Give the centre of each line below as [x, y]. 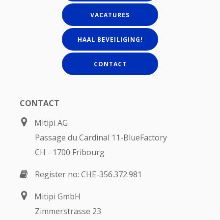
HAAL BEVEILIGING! [110, 40]
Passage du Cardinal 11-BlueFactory [101, 138]
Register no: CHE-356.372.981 [88, 175]
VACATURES [110, 15]
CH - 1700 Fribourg [70, 152]
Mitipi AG [51, 123]
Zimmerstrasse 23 [68, 211]
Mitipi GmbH [57, 197]
